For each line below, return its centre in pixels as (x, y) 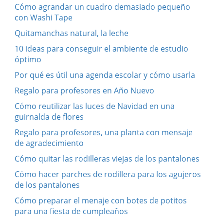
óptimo (28, 59)
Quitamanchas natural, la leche (72, 33)
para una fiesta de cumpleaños (71, 211)
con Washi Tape (44, 17)
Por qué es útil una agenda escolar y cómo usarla (105, 75)
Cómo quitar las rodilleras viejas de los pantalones (107, 158)
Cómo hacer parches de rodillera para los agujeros (108, 174)
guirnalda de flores (49, 117)
